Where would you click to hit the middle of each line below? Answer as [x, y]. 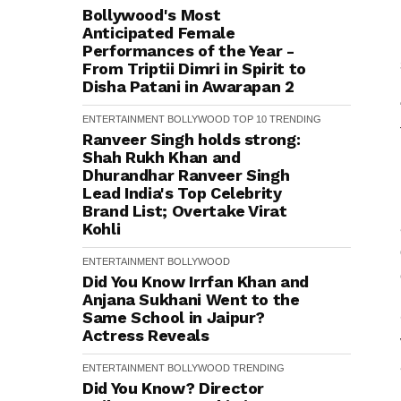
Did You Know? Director [174, 388]
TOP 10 [250, 119]
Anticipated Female [159, 33]
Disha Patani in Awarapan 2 [188, 86]
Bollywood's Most [152, 15]
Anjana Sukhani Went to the [191, 299]
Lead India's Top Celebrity [182, 193]
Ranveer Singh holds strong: [192, 139]
